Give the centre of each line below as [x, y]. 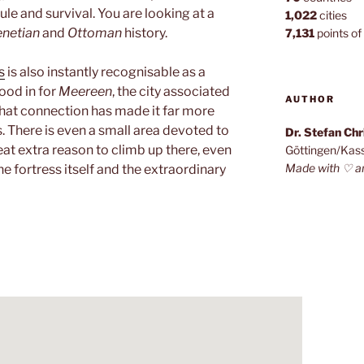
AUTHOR [310, 100]
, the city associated [171, 91]
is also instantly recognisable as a [105, 71]
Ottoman [95, 32]
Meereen [85, 91]
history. [145, 32]
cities [331, 15]
